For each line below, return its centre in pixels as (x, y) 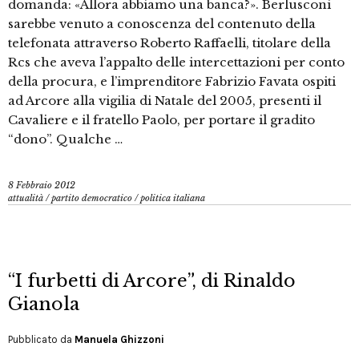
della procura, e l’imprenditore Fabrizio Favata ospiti (172, 82)
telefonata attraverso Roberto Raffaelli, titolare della (169, 43)
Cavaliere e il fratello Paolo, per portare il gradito (161, 120)
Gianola (44, 305)
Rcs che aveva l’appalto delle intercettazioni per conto (176, 63)
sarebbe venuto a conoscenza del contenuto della (162, 24)
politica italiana (173, 198)
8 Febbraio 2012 (42, 186)
